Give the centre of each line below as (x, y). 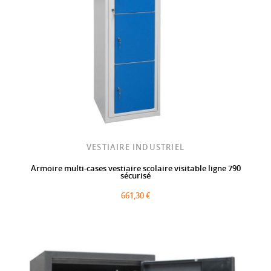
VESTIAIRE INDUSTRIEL (135, 147)
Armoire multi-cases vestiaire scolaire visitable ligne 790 (135, 168)
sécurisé (135, 176)
